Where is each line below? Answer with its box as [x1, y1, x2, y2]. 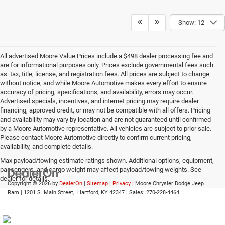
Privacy [113, 180, 131, 187]
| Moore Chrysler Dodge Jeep [131, 180, 204, 187]
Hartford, [74, 189, 99, 196]
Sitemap [87, 180, 108, 187]
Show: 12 [178, 18, 204, 26]
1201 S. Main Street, [22, 189, 74, 196]
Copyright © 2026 [8, 180, 52, 187]
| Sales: [125, 189, 146, 196]
